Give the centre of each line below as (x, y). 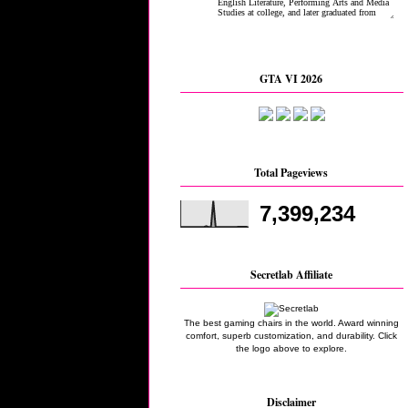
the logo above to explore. (291, 348)
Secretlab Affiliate (291, 274)
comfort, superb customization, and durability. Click (291, 335)
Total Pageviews (291, 172)
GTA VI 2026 (291, 79)
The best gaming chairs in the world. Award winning (291, 322)
